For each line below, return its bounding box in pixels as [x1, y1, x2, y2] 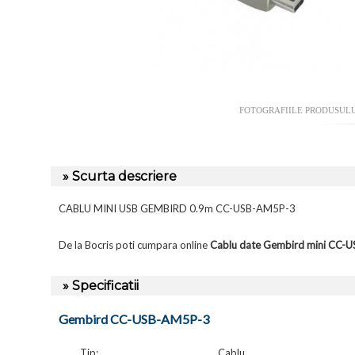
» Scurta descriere [63, 169, 177, 185]
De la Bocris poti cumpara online [59, 239, 210, 252]
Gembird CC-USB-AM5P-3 [59, 311, 209, 327]
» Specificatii [63, 278, 139, 294]
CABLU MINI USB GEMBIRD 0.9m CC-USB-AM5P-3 [59, 202, 296, 216]
